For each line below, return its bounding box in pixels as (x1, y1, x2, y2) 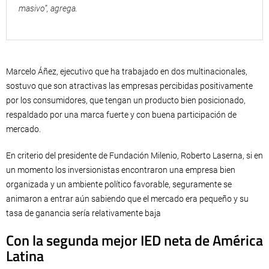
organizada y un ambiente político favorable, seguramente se (6, 179, 232, 189)
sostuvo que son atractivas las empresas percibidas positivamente (6, 80, 253, 91)
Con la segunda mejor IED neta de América (6, 229, 263, 251)
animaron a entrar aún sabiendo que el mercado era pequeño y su (6, 193, 249, 204)
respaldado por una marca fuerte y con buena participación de (6, 109, 237, 119)
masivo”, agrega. (19, 3, 77, 13)
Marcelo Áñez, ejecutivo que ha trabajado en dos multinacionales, (6, 66, 247, 76)
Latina (6, 244, 44, 267)
